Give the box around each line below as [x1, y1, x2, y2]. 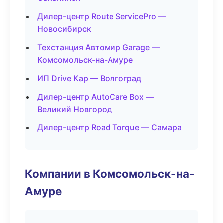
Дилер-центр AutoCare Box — [37, 92, 154, 102]
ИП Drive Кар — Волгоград [37, 73, 141, 83]
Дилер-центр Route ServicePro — [37, 11, 166, 21]
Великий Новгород [37, 104, 112, 114]
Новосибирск [37, 24, 91, 34]
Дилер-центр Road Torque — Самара [37, 122, 182, 132]
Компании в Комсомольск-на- [25, 167, 195, 180]
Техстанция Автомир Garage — [37, 42, 160, 52]
